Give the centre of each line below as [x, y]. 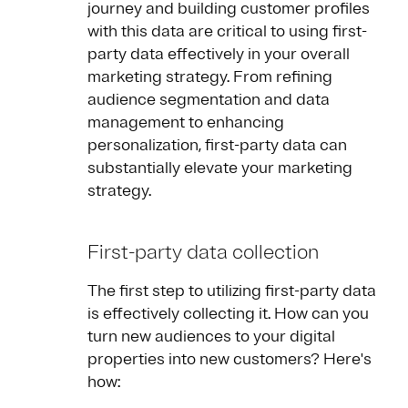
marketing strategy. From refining [210, 77]
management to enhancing [186, 122]
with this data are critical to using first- [227, 31]
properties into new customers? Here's [229, 359]
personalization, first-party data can [217, 145]
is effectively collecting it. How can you [228, 314]
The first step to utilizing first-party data [232, 291]
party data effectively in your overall [219, 54]
